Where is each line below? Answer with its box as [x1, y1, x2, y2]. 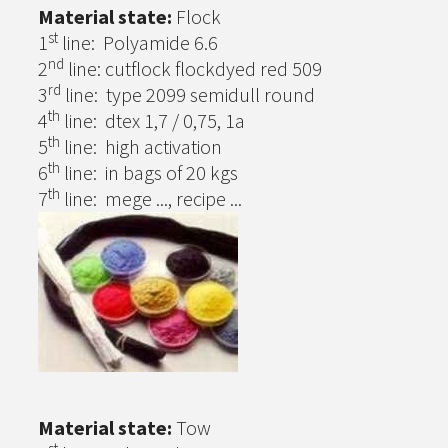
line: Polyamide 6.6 [58, 30, 218, 55]
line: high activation [60, 134, 222, 159]
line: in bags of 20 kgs [60, 160, 238, 185]
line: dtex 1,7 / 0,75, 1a [60, 108, 245, 133]
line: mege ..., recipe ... [60, 186, 242, 211]
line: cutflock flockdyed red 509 [64, 56, 322, 81]
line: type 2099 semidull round [61, 82, 315, 107]
